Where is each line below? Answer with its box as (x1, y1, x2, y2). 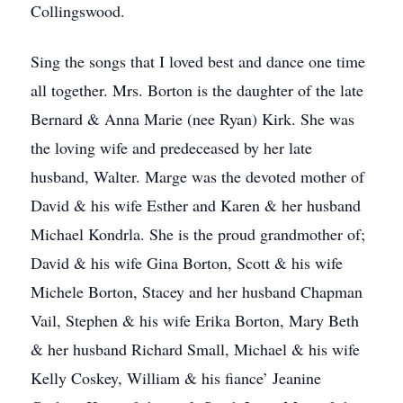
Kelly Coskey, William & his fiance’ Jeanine (31, 367, 321, 389)
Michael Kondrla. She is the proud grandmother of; (31, 223, 365, 245)
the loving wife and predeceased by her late (31, 137, 312, 158)
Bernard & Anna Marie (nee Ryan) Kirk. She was (31, 108, 354, 130)
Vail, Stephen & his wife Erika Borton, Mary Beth (31, 309, 359, 331)
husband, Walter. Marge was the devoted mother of (31, 166, 364, 187)
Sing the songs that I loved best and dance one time (31, 50, 365, 72)
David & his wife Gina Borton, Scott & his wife (31, 252, 343, 273)
